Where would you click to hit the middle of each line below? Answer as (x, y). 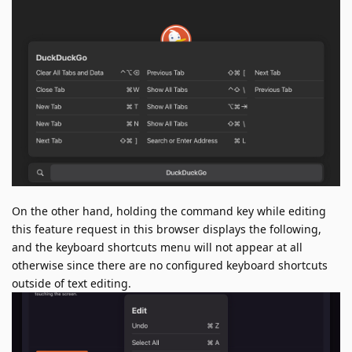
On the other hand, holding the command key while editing (169, 211)
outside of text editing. (71, 283)
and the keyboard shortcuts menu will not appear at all (157, 247)
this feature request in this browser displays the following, (167, 229)
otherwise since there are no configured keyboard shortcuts (170, 265)
